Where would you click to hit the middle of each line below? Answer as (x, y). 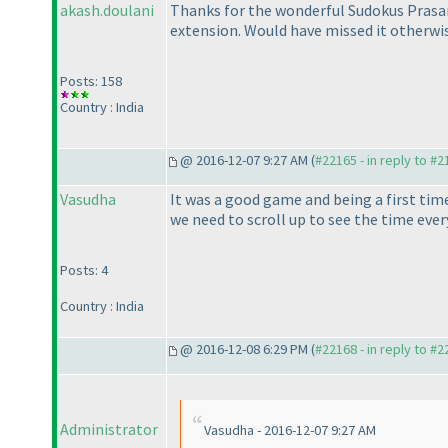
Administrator (109, 429)
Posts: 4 (84, 270)
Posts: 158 (91, 81)
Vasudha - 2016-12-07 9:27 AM (290, 430)
